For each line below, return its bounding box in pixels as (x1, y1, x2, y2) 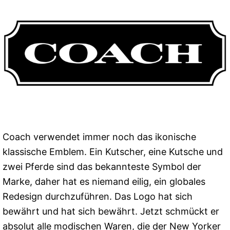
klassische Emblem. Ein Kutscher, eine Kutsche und (3, 146, 223, 157)
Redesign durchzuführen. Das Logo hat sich (3, 191, 193, 202)
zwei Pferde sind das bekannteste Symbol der (3, 161, 201, 172)
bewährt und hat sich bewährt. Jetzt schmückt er (3, 206, 219, 217)
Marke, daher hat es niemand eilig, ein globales (3, 176, 205, 187)
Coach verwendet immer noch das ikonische (3, 131, 196, 142)
